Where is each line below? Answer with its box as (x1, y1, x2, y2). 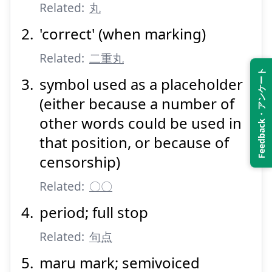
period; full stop (39, 202, 148, 222)
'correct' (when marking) (39, 24, 206, 44)
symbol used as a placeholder (39, 74, 243, 94)
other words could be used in (39, 113, 242, 133)
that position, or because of (39, 132, 229, 152)
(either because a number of (39, 93, 234, 114)
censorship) (39, 152, 120, 172)
